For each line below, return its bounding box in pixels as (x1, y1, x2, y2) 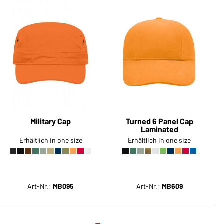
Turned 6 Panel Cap (125, 116, 193, 126)
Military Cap (30, 116, 71, 126)
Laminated (140, 124, 178, 134)
